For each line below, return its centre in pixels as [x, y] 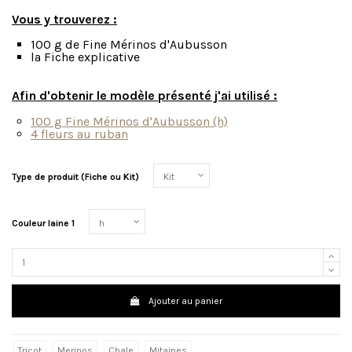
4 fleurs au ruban [79, 134]
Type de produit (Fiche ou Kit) [75, 176]
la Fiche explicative [87, 57]
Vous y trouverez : [64, 19]
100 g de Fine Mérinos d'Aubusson [129, 45]
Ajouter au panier [186, 301]
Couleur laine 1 [43, 223]
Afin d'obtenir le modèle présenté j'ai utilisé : [145, 96]
